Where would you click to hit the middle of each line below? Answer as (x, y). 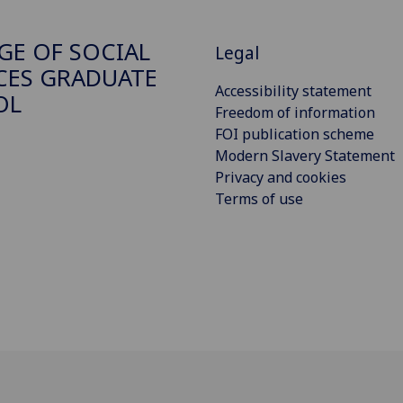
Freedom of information (295, 112)
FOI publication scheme (295, 134)
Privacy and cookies (281, 177)
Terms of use (259, 198)
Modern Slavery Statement (305, 155)
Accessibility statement (293, 90)
